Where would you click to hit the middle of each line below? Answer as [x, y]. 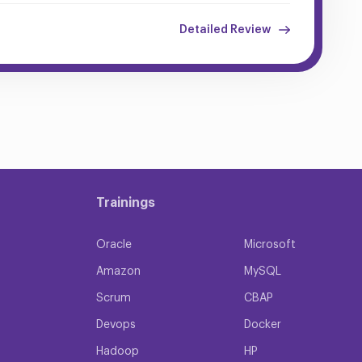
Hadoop [118, 351]
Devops [116, 324]
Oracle [114, 244]
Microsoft [270, 244]
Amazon [118, 271]
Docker [263, 324]
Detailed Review [225, 29]
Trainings [126, 202]
